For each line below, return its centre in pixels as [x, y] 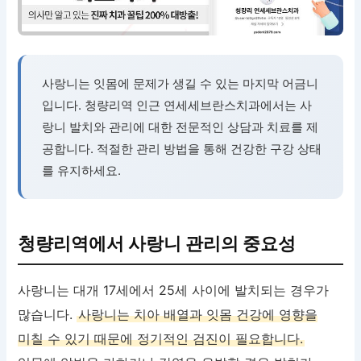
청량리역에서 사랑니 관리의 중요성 [157, 244]
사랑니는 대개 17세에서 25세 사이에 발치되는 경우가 [174, 290]
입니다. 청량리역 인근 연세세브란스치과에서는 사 [177, 106]
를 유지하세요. [82, 171]
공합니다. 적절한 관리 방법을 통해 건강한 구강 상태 [182, 149]
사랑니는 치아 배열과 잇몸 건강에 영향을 [198, 315]
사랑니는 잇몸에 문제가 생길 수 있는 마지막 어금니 [180, 84]
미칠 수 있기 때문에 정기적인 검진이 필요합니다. [161, 339]
